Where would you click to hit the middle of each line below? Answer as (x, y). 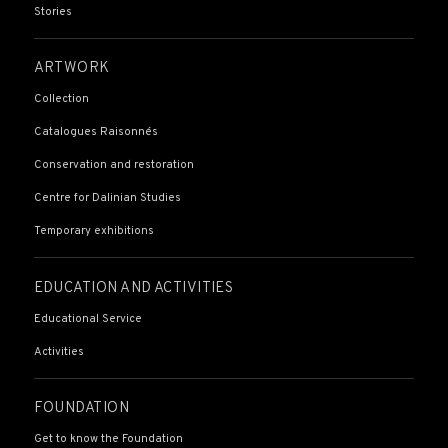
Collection (61, 99)
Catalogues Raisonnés (95, 132)
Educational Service (87, 318)
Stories (52, 11)
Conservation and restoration (113, 165)
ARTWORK (71, 69)
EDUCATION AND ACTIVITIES (133, 288)
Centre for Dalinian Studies (107, 198)
